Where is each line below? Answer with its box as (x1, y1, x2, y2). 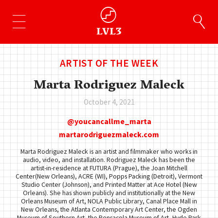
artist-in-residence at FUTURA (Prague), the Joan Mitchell (31, 163, 187, 172)
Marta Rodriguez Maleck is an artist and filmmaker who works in (20, 146, 198, 156)
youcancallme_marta (74, 116, 151, 127)
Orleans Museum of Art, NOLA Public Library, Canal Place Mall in (21, 196, 197, 205)
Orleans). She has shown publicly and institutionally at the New (23, 188, 195, 197)
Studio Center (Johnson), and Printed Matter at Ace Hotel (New (21, 180, 197, 189)
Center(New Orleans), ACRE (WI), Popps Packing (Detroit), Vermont (16, 171, 202, 181)
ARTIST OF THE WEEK (59, 56, 159, 70)
